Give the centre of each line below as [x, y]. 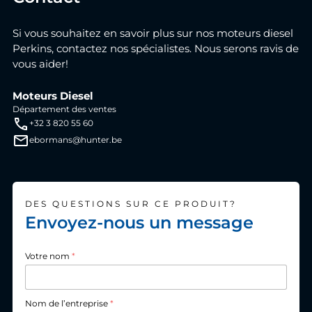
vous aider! [40, 64]
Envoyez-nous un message [139, 222]
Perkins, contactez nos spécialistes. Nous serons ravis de [155, 49]
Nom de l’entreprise [67, 303]
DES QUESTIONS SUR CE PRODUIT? [131, 204]
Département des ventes [64, 109]
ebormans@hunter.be [75, 140]
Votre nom [48, 257]
